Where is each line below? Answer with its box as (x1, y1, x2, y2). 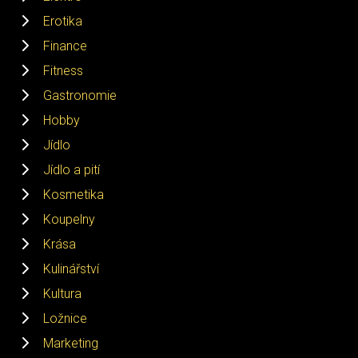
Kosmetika (43, 186, 104, 202)
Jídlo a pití (43, 161, 100, 177)
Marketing (43, 335, 98, 351)
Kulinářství (43, 261, 99, 276)
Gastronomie (43, 87, 117, 103)
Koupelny (43, 211, 95, 227)
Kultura (43, 285, 82, 301)
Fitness (43, 62, 83, 78)
